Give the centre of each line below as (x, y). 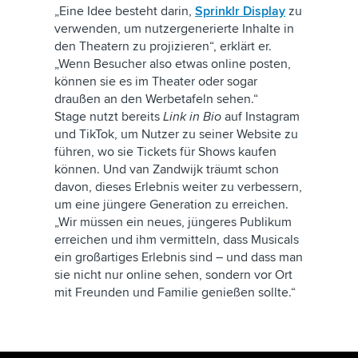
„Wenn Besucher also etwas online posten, (173, 64)
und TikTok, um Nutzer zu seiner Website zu (176, 134)
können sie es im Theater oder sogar (156, 82)
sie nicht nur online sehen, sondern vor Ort (173, 275)
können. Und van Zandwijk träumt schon (167, 169)
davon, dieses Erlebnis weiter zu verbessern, (178, 187)
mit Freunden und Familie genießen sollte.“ (175, 292)
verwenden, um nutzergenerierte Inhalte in (174, 29)
